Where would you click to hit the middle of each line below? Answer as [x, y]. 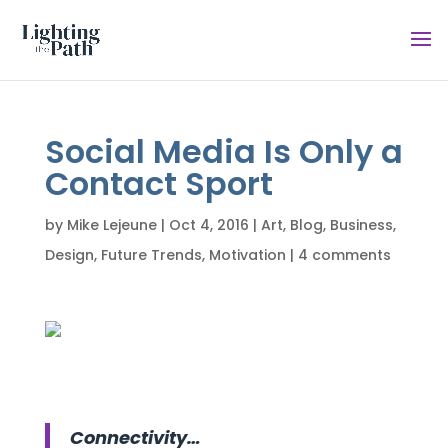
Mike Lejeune [111, 225]
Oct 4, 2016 [208, 225]
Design [69, 255]
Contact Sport [158, 183]
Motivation [247, 255]
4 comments [344, 255]
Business [361, 225]
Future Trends [151, 255]
